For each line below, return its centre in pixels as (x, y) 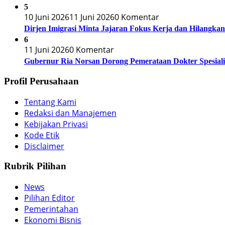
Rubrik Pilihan (35, 166)
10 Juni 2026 (47, 17)
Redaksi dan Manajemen (70, 113)
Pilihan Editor (49, 198)
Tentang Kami (50, 102)
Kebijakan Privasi (56, 124)
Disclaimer (44, 146)
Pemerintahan (51, 209)
